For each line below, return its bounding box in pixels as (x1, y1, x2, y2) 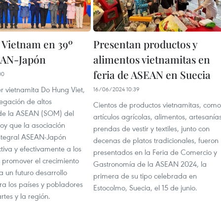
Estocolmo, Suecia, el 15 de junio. (93, 183, 197, 193)
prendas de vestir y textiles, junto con (93, 123, 210, 134)
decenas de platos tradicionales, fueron (93, 135, 219, 146)
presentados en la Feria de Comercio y (93, 147, 217, 157)
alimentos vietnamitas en (93, 52, 210, 67)
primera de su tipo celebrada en (93, 171, 197, 181)
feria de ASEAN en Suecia (93, 68, 211, 82)
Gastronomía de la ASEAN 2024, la (93, 159, 207, 169)
